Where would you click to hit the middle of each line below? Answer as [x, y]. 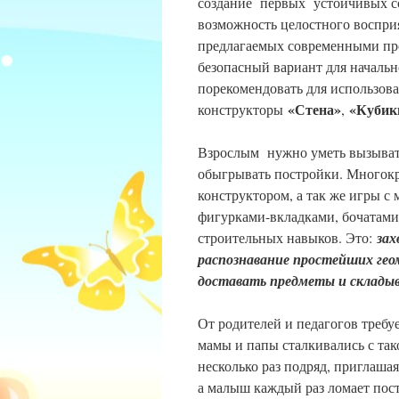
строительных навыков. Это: [287, 237]
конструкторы [243, 109]
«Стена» [314, 109]
